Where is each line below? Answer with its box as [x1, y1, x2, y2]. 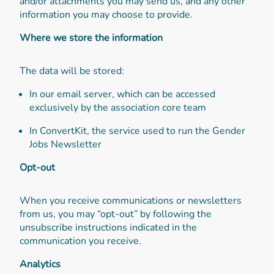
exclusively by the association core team [29, 100, 206, 114]
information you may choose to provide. [20, 7, 193, 21]
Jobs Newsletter [29, 137, 102, 151]
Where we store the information [20, 31, 163, 45]
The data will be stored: [20, 64, 124, 78]
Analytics [20, 257, 61, 271]
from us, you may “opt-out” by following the [20, 207, 212, 221]
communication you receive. [20, 234, 141, 248]
